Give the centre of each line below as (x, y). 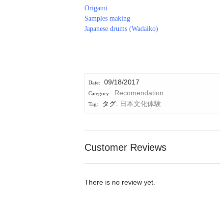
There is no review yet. (120, 182)
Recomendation (139, 93)
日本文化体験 (140, 103)
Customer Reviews (125, 147)
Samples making (107, 18)
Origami (96, 8)
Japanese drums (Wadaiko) (121, 28)
